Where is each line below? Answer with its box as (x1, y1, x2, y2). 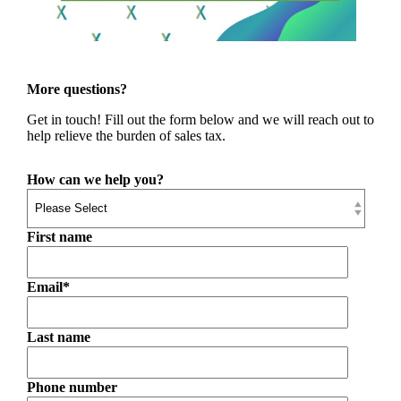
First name (27, 228, 92, 244)
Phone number (27, 379, 117, 395)
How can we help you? (27, 171, 164, 187)
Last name (27, 328, 90, 345)
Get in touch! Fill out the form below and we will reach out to (27, 111, 374, 127)
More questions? (27, 81, 127, 97)
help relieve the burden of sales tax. (27, 127, 233, 143)
